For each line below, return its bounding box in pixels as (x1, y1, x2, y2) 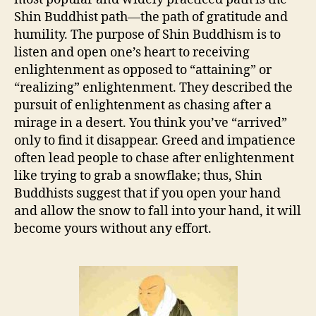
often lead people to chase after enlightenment (14, 150, 294, 166)
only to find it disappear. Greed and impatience (14, 133, 296, 149)
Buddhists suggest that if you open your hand (14, 186, 281, 202)
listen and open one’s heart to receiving (14, 44, 250, 61)
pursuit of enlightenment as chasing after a (14, 97, 272, 114)
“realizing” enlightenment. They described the (14, 80, 293, 96)
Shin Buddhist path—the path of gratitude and (14, 9, 288, 25)
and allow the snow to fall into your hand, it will (14, 203, 301, 219)
